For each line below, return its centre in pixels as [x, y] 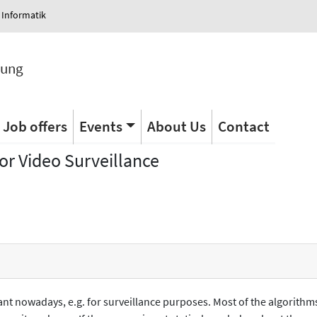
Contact [243, 126]
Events [100, 126]
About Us [176, 126]
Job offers [35, 126]
